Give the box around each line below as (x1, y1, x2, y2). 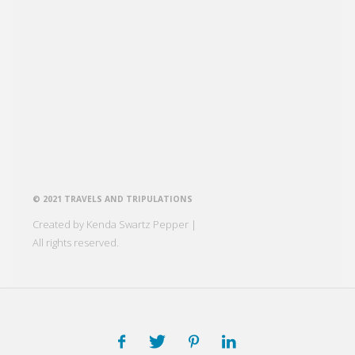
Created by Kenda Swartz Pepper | (32, 217, 197, 232)
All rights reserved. (32, 235, 119, 250)
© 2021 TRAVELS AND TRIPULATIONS (32, 193, 193, 205)
